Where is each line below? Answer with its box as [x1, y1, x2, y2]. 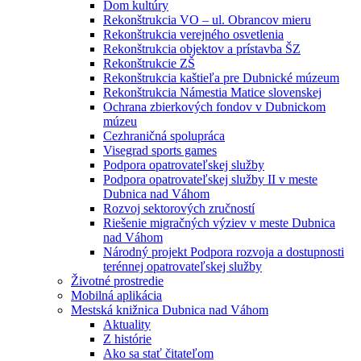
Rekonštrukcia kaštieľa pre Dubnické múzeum [103, 71, 339, 85]
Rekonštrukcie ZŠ [103, 56, 195, 71]
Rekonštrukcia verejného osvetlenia [103, 27, 284, 42]
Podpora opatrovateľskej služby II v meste [103, 172, 317, 187]
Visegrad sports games [103, 143, 217, 158]
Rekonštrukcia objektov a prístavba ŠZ [103, 42, 301, 56]
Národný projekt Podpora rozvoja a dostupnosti [103, 245, 344, 259]
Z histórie [103, 332, 151, 346]
